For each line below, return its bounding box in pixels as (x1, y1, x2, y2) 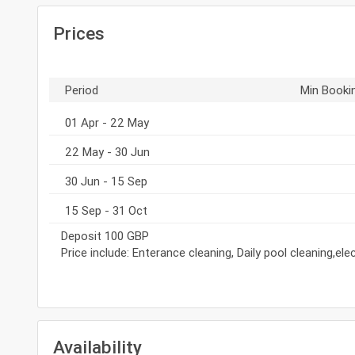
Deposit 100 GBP (60, 227, 149, 243)
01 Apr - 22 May (64, 114, 149, 130)
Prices (52, 21, 105, 44)
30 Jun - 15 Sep (64, 173, 147, 189)
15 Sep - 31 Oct (64, 202, 147, 218)
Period (64, 82, 98, 97)
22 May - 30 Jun (64, 143, 150, 159)
